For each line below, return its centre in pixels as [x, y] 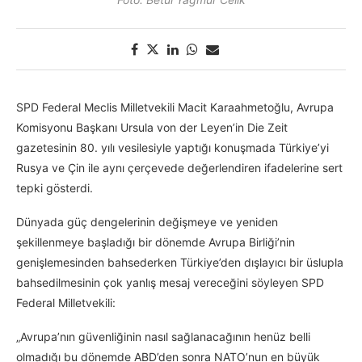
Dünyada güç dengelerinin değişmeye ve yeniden [147, 222]
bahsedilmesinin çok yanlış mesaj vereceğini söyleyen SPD [170, 283]
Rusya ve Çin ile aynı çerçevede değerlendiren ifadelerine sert [179, 168]
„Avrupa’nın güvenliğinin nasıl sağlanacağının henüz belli [163, 337]
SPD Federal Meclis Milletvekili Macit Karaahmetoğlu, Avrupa [175, 107]
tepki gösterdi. [56, 188]
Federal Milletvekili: [67, 303]
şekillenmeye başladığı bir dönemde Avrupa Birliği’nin [156, 242]
